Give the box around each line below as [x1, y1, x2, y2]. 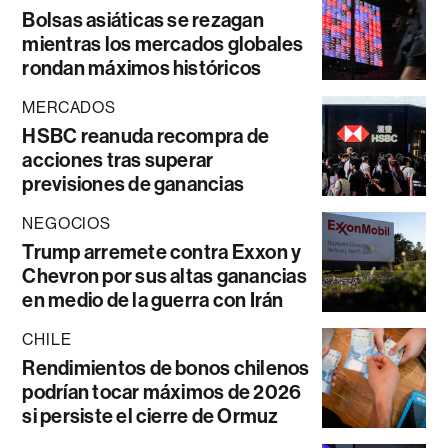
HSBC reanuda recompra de [22, 124, 270, 149]
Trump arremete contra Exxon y [22, 240, 302, 265]
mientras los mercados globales [22, 32, 304, 57]
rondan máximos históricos [22, 56, 262, 81]
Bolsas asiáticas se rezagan [22, 8, 264, 33]
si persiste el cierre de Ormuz [22, 404, 279, 429]
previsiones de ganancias [22, 172, 245, 197]
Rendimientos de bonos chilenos [22, 356, 310, 381]
